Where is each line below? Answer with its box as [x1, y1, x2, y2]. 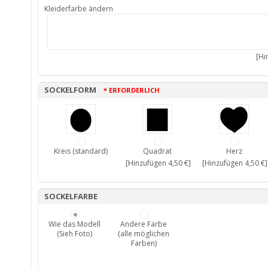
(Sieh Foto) [56, 228, 92, 239]
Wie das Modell [48, 218, 100, 229]
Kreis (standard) [54, 145, 108, 156]
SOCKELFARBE [44, 190, 98, 202]
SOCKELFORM [44, 84, 103, 95]
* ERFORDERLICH [103, 85, 160, 95]
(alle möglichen [118, 228, 169, 239]
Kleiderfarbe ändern [44, 3, 115, 14]
